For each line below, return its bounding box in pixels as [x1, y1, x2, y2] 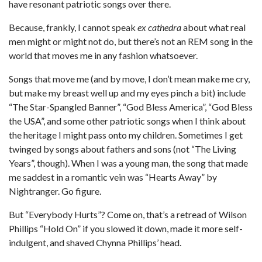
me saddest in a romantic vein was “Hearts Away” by [9, 171, 217, 182]
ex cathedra [137, 22, 181, 33]
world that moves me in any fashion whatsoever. [9, 50, 198, 61]
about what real [181, 22, 246, 33]
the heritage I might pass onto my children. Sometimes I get [9, 129, 243, 140]
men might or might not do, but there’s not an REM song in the [9, 36, 253, 47]
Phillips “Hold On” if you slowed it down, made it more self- [9, 223, 243, 234]
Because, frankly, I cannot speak [9, 22, 137, 33]
